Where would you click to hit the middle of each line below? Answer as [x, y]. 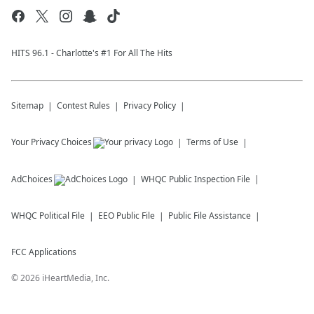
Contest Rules [83, 106]
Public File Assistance [210, 216]
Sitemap [27, 106]
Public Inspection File [210, 179]
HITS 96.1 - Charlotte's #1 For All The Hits [92, 53]
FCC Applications [44, 252]
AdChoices [32, 179]
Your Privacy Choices [52, 142]
